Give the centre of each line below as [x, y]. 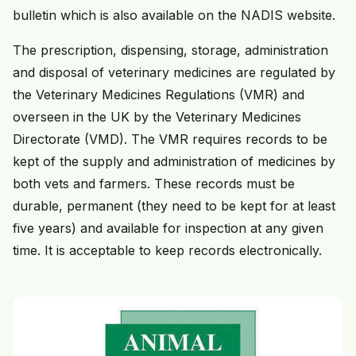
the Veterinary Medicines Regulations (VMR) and [159, 95]
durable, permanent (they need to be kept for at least [174, 206]
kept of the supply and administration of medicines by [174, 162]
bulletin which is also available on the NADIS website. [174, 15]
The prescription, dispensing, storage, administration [170, 50]
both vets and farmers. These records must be [154, 184]
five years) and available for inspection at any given [168, 228]
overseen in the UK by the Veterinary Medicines [157, 117]
